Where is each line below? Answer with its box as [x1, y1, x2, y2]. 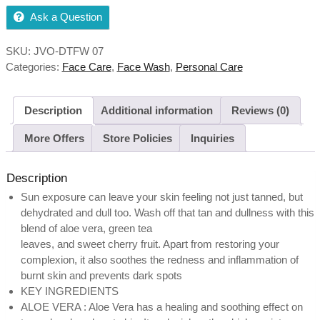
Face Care [61, 61, 111, 74]
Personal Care [175, 61, 243, 74]
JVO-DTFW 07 [33, 45, 104, 58]
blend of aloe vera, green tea [20, 222, 152, 235]
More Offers [24, 131, 84, 144]
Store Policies [102, 131, 172, 144]
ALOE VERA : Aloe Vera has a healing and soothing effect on [20, 301, 303, 314]
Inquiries [190, 131, 234, 144]
